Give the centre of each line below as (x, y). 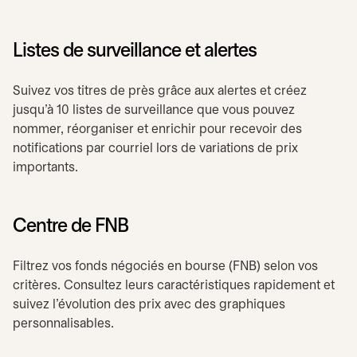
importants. (45, 168)
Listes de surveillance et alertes (135, 52)
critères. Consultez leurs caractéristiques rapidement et (174, 286)
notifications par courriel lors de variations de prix (155, 149)
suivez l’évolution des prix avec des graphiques (149, 305)
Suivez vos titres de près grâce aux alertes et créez (160, 91)
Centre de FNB (71, 227)
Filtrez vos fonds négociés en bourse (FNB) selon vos (165, 267)
